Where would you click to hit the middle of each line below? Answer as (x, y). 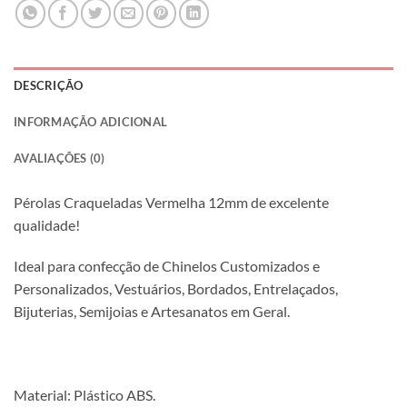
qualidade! (47, 224)
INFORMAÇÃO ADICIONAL (91, 121)
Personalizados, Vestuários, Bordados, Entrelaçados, (176, 289)
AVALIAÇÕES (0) (60, 158)
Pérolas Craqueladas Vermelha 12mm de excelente (171, 202)
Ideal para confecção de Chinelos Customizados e (167, 266)
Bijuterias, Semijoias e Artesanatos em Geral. (152, 312)
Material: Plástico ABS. (84, 395)
